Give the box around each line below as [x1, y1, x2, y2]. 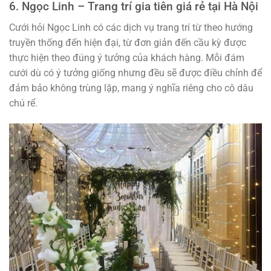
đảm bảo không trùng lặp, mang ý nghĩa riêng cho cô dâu [9, 82, 253, 94]
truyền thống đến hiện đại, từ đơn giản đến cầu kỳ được [9, 37, 246, 49]
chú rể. [9, 97, 38, 109]
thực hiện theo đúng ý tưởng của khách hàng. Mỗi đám [9, 52, 244, 64]
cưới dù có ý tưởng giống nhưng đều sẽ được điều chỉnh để [9, 67, 262, 79]
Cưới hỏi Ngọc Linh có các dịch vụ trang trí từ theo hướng [9, 22, 253, 34]
